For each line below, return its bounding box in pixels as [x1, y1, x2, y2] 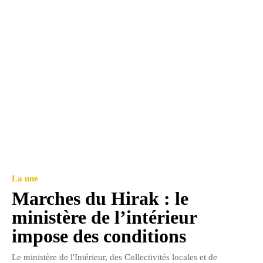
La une [12, 174, 38, 184]
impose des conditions [12, 225, 186, 247]
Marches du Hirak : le [12, 188, 188, 210]
